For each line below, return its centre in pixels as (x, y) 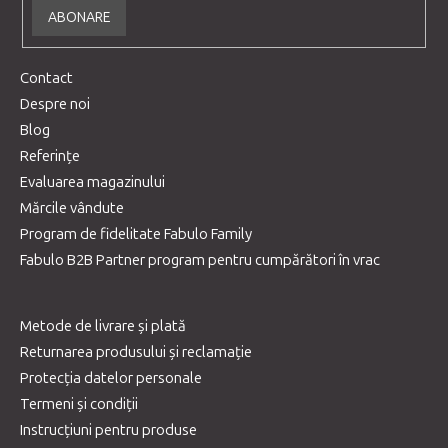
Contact (46, 77)
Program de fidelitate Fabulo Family (136, 233)
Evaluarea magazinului (92, 181)
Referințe (50, 155)
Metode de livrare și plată (103, 325)
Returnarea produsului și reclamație (136, 351)
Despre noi (55, 103)
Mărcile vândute (72, 207)
